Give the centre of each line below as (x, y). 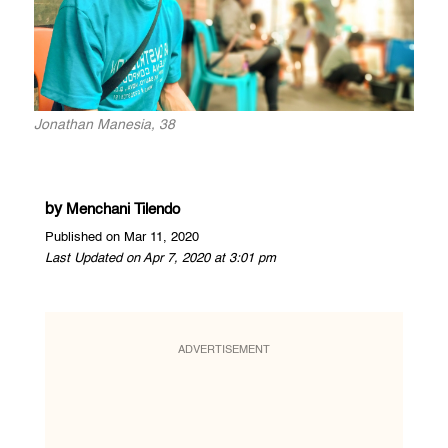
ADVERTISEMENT (223, 350)
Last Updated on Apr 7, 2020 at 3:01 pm (160, 258)
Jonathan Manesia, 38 (104, 124)
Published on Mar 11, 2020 (121, 237)
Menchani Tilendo (122, 209)
